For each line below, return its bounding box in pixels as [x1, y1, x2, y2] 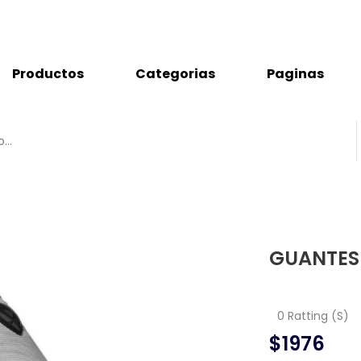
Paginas [267, 64, 324, 84]
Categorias [135, 64, 215, 84]
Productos [12, 64, 84, 84]
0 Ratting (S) [277, 308, 349, 324]
